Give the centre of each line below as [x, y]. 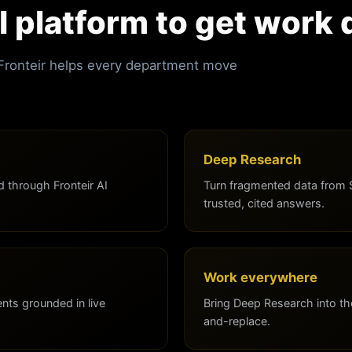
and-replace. [237, 321]
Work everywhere [260, 277]
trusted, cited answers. [264, 203]
